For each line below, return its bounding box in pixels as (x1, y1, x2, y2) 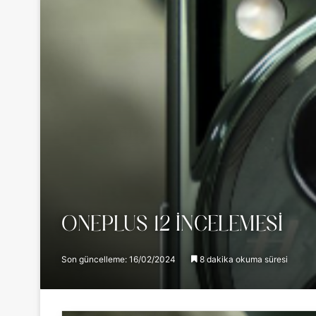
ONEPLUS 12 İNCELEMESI (61, 215, 284, 236)
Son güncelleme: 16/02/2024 (61, 254, 176, 265)
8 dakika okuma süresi (197, 254, 288, 265)
